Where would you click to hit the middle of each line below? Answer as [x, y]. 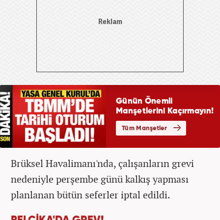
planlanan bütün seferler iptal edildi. [91, 194]
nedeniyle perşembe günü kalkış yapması [100, 179]
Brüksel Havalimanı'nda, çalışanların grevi [102, 163]
